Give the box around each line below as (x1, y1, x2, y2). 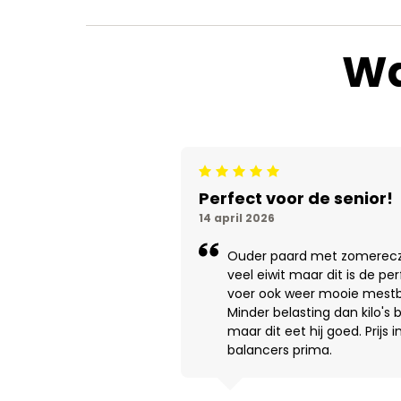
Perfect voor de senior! (199, 186, 393, 209)
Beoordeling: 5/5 (198, 169, 274, 183)
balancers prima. (227, 340, 332, 359)
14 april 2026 (199, 209, 275, 226)
